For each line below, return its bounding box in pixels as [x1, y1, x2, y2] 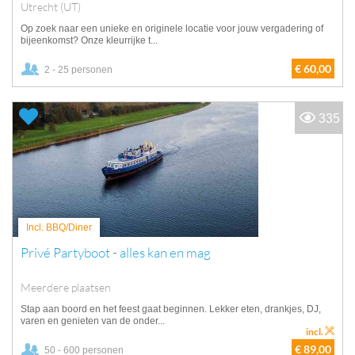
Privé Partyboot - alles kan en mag [21, 244, 211, 261]
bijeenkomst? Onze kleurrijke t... [21, 35, 158, 46]
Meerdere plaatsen [21, 281, 113, 294]
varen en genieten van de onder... [21, 315, 165, 326]
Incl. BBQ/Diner [26, 222, 92, 233]
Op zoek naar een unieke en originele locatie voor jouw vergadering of [21, 23, 323, 34]
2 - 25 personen [44, 64, 113, 75]
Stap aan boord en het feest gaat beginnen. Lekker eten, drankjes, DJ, [21, 303, 321, 315]
